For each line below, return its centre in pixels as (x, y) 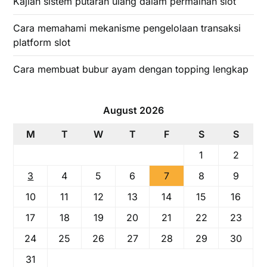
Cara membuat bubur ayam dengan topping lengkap (131, 69)
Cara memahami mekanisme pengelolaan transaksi (127, 28)
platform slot (42, 42)
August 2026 (133, 110)
